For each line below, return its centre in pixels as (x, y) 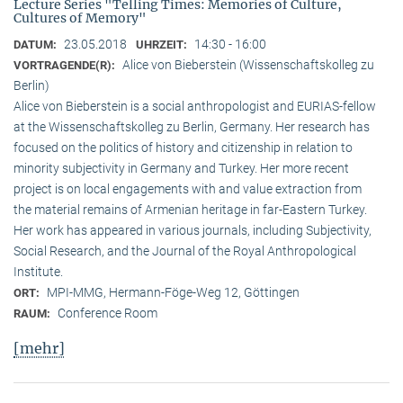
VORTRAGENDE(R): (66, 66)
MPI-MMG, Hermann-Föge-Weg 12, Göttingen (173, 293)
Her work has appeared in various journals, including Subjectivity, (193, 231)
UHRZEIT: (163, 45)
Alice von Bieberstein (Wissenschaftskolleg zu (248, 65)
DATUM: (36, 45)
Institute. (38, 272)
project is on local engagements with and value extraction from (188, 189)
